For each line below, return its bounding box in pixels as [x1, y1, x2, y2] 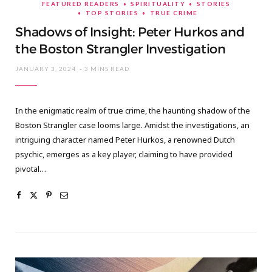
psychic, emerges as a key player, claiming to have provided [15, 148, 233, 160]
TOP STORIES [85, 8, 139, 16]
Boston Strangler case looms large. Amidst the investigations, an [15, 119, 250, 131]
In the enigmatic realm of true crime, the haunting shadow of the [15, 104, 250, 116]
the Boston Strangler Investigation [15, 41, 226, 57]
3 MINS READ [84, 64, 129, 72]
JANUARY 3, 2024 [15, 64, 76, 72]
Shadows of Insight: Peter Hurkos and [15, 24, 245, 40]
